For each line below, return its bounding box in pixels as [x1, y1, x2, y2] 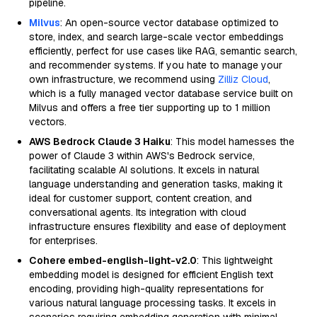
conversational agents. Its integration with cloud [29, 206, 246, 219]
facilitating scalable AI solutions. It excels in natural [29, 163, 259, 176]
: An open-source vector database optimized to [60, 16, 279, 29]
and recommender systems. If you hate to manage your [29, 59, 282, 71]
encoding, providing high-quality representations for [29, 282, 264, 295]
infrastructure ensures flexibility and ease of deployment [29, 220, 286, 233]
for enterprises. [29, 234, 98, 247]
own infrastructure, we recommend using [29, 73, 218, 86]
